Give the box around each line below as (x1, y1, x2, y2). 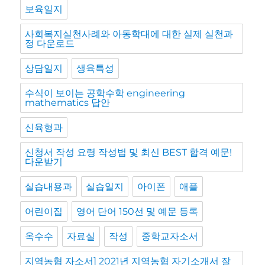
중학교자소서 (141, 231, 199, 243)
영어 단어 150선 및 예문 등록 (76, 206, 199, 218)
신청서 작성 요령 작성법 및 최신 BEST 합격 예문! (25, 147, 232, 159)
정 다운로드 (25, 38, 75, 50)
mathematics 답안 (25, 97, 111, 109)
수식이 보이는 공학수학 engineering (25, 88, 186, 99)
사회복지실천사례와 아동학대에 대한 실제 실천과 (25, 28, 234, 40)
